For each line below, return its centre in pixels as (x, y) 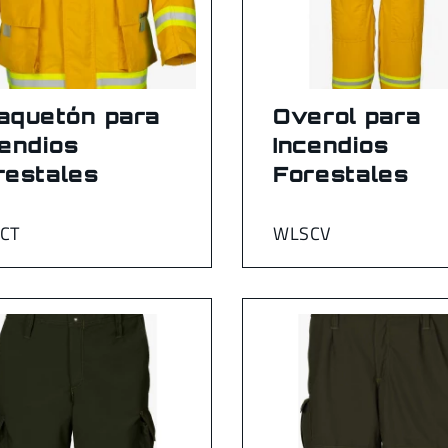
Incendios (331, 144)
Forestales (341, 173)
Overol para (347, 115)
